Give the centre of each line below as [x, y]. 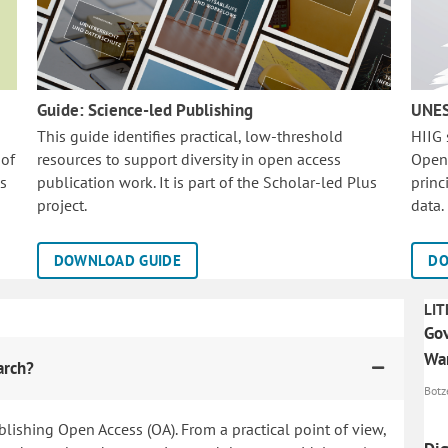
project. [61, 205]
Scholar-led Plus [319, 182]
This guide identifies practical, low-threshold [189, 136]
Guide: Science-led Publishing [144, 110]
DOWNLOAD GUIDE [117, 260]
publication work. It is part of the [149, 182]
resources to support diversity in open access [188, 159]
